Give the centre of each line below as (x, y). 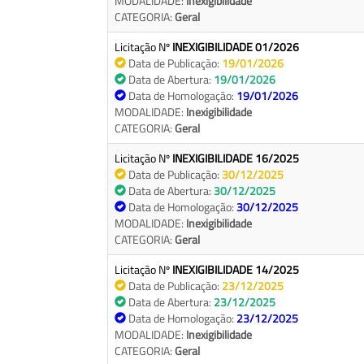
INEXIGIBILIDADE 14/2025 (236, 270)
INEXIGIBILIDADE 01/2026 (236, 47)
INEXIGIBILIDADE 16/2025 (236, 158)
